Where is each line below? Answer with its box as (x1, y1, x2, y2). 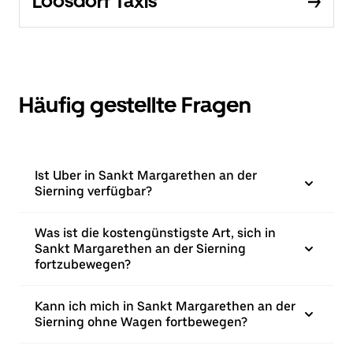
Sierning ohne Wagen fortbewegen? (35, 314, 247, 330)
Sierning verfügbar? (35, 184, 152, 199)
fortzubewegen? (35, 257, 131, 273)
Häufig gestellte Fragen (19, 91, 251, 119)
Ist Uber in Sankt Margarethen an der (35, 168, 257, 184)
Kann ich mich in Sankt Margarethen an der (35, 299, 295, 314)
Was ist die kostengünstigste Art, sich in (35, 225, 276, 241)
